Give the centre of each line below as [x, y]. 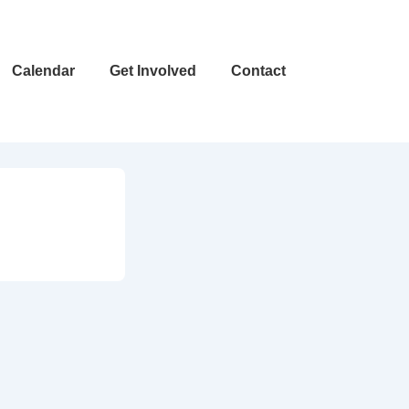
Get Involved [153, 71]
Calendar [43, 71]
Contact [258, 71]
